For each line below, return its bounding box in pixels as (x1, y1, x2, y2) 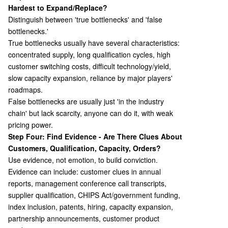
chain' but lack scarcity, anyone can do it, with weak (8, 108, 173, 118)
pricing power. (8, 120, 53, 130)
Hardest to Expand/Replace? (8, 3, 107, 13)
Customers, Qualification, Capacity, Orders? (8, 143, 161, 153)
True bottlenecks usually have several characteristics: (8, 38, 180, 48)
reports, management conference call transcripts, (8, 178, 166, 188)
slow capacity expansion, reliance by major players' (8, 73, 173, 83)
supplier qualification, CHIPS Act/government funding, (8, 190, 180, 200)
